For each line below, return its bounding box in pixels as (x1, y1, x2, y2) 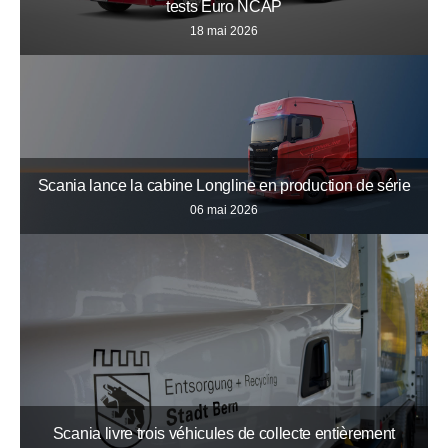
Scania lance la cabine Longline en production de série (37, 176, 411, 194)
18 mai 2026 (190, 24, 258, 39)
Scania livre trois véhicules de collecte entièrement (52, 424, 396, 442)
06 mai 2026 (190, 202, 258, 217)
